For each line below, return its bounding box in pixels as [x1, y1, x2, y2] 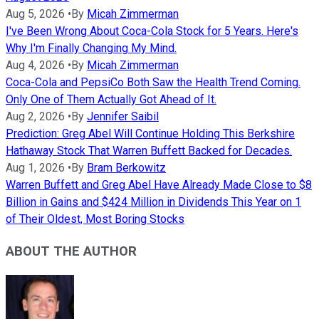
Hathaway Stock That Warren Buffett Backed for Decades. [6, 144, 292, 158]
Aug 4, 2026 [6, 58, 65, 73]
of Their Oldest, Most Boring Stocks [6, 212, 184, 226]
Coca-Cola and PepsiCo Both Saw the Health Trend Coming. [6, 75, 300, 90]
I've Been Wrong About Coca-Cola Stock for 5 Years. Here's [6, 24, 298, 38]
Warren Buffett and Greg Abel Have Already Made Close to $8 [6, 178, 312, 192]
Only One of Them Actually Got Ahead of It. [6, 93, 216, 107]
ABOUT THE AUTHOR [6, 243, 137, 259]
